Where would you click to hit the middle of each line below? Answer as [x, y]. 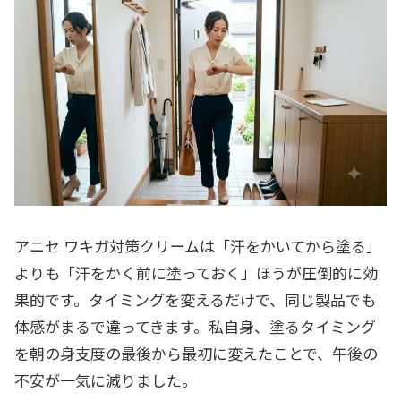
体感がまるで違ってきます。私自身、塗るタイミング [195, 327]
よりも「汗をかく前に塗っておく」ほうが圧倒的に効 [196, 273]
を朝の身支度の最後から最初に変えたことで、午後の [196, 354]
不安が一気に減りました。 [106, 380]
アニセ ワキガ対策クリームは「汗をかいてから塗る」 [198, 246]
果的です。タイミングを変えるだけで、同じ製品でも [195, 300]
